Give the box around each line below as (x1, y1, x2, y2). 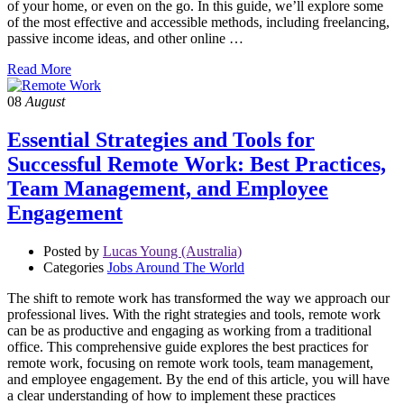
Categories (43, 259, 104, 275)
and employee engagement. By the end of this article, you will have (7, 371, 390, 387)
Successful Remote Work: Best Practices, (7, 151, 386, 176)
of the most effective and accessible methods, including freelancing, (7, 14, 390, 30)
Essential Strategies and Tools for (7, 127, 315, 151)
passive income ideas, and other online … (7, 30, 243, 46)
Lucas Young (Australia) (103, 243, 242, 259)
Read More (7, 60, 71, 77)
